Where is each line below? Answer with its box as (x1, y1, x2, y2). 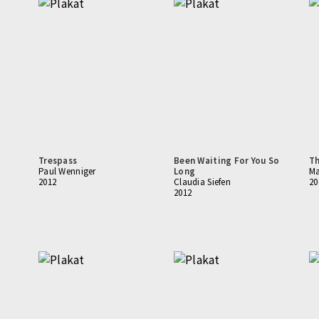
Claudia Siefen (174, 176, 231, 188)
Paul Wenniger (38, 165, 96, 177)
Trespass (38, 155, 78, 167)
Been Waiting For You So (174, 155, 280, 167)
